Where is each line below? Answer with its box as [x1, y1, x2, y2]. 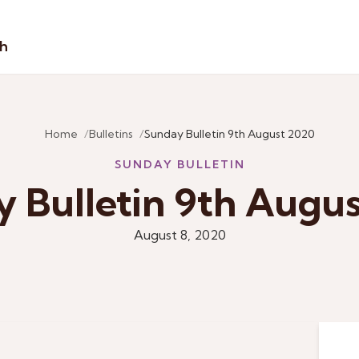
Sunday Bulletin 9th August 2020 [143, 127, 315, 141]
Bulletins [88, 127, 133, 141]
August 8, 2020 [133, 227, 226, 243]
